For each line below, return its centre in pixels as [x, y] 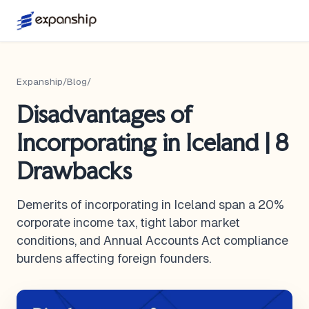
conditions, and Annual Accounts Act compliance [152, 241]
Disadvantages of [105, 114]
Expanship [40, 82]
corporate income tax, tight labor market [128, 223]
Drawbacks [74, 171]
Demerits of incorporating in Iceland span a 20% [150, 205]
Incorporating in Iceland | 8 [152, 142]
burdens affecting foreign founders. [114, 259]
